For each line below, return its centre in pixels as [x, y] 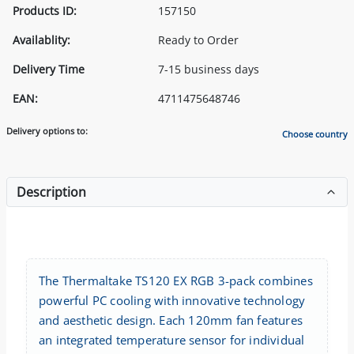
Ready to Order [198, 40]
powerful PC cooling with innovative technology [172, 300]
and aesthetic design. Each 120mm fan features [171, 320]
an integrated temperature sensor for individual [172, 339]
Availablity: [41, 40]
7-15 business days [209, 69]
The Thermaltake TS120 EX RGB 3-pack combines [176, 280]
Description [51, 192]
